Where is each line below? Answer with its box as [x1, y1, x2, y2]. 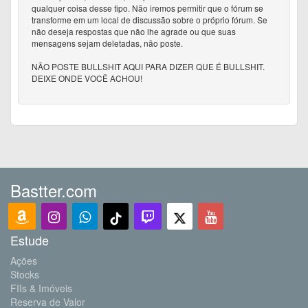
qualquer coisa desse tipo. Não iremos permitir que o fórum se [32, 1, 263, 14]
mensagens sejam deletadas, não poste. [32, 36, 183, 49]
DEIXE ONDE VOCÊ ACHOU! [32, 71, 142, 84]
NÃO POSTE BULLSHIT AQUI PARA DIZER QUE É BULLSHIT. [32, 60, 265, 72]
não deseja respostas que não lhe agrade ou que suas [32, 25, 236, 37]
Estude [10, 230, 49, 249]
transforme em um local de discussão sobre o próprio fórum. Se [32, 13, 267, 25]
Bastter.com [10, 177, 97, 202]
